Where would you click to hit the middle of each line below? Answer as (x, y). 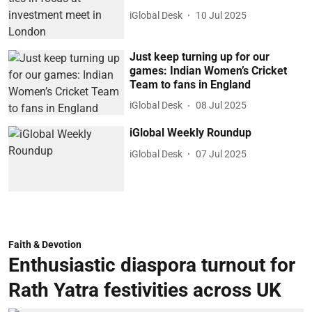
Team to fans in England (190, 84)
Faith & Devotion (45, 244)
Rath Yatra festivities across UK (145, 290)
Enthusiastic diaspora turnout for (152, 265)
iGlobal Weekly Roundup (191, 133)
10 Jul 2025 (221, 15)
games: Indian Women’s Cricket (209, 70)
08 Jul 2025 (221, 106)
